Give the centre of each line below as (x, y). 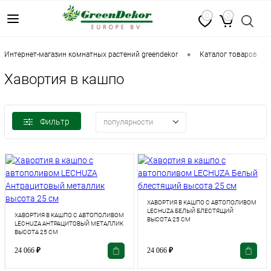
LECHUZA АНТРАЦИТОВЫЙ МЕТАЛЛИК (69, 224)
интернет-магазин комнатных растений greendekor (94, 55)
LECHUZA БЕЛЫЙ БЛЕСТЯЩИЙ (190, 211)
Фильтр (55, 122)
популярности (128, 122)
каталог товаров (231, 55)
